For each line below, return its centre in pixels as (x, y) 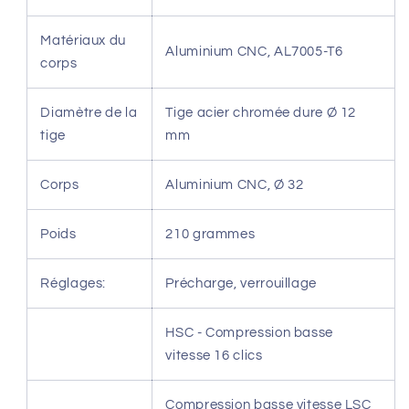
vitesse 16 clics (214, 356)
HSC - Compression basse (249, 333)
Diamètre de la (89, 113)
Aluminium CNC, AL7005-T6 (254, 52)
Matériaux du (83, 41)
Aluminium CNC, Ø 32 (235, 185)
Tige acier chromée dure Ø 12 (261, 113)
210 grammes (212, 235)
